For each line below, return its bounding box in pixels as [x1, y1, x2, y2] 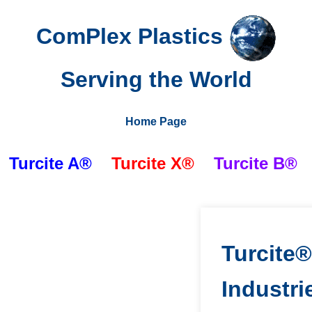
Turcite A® [8, 153, 92, 173]
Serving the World [60, 67, 252, 93]
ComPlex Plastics [36, 24, 229, 49]
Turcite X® [91, 153, 214, 173]
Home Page [125, 115, 187, 127]
